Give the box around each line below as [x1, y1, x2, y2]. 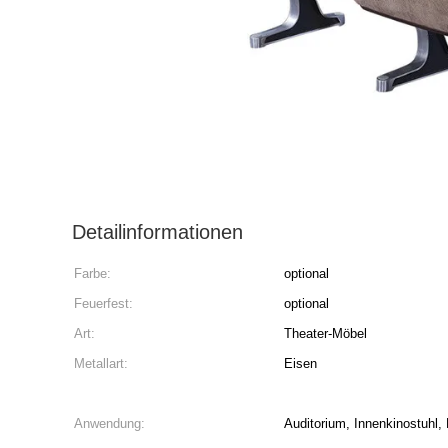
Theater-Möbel [284, 326, 367, 341]
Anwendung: [74, 416, 145, 431]
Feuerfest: [74, 296, 133, 311]
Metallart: [74, 356, 128, 371]
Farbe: [74, 266, 111, 281]
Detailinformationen [72, 221, 243, 243]
